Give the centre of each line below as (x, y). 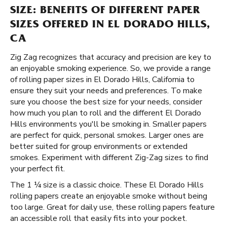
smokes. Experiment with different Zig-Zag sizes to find (109, 158)
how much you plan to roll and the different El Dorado (106, 113)
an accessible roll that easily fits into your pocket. (99, 218)
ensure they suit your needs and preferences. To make (106, 91)
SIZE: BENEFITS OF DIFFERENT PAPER (105, 11)
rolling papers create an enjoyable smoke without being (109, 196)
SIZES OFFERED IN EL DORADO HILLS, (110, 25)
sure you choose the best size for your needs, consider (106, 102)
